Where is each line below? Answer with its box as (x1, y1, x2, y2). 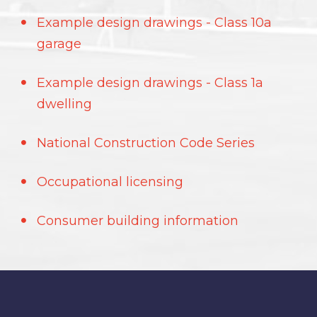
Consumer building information (37, 213, 238, 229)
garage (37, 36, 81, 52)
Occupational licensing (37, 174, 183, 190)
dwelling (37, 96, 92, 112)
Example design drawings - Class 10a (37, 15, 272, 30)
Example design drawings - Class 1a (37, 75, 263, 91)
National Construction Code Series (37, 135, 255, 151)
